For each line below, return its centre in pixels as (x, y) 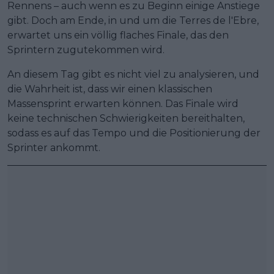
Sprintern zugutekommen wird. (86, 50)
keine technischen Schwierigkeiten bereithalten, (126, 118)
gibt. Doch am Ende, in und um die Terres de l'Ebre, (133, 20)
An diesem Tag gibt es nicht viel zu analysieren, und (133, 74)
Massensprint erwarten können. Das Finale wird (123, 103)
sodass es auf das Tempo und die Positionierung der (134, 133)
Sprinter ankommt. (54, 147)
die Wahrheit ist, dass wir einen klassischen (110, 89)
